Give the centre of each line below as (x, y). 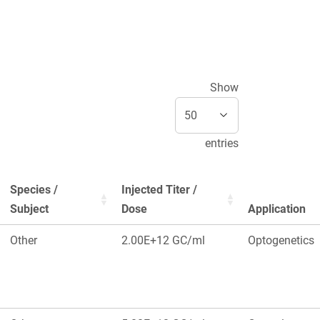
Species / (34, 190)
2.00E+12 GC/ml (163, 241)
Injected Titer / (159, 190)
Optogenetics (281, 241)
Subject (29, 209)
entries (222, 144)
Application (277, 209)
